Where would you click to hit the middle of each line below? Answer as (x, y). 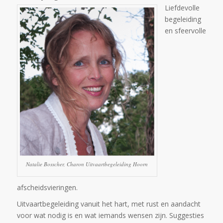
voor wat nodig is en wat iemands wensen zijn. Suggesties (110, 215)
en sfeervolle (185, 31)
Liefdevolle (182, 8)
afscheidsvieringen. (47, 187)
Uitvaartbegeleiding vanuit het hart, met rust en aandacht (109, 204)
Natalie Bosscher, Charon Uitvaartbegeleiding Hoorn (87, 164)
